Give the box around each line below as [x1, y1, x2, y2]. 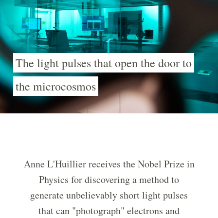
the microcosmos [16, 78, 96, 94]
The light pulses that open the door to [16, 55, 192, 71]
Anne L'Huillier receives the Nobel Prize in [23, 157, 195, 171]
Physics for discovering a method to [39, 173, 179, 186]
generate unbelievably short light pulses [30, 188, 188, 202]
